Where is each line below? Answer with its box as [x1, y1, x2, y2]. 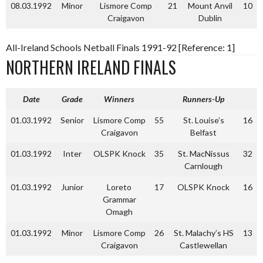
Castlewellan [180, 240, 227, 250]
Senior [60, 115, 84, 125]
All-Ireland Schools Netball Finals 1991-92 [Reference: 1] [6, 42, 235, 53]
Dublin [198, 13, 222, 23]
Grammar [102, 194, 136, 204]
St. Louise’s [183, 115, 224, 125]
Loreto [107, 182, 131, 192]
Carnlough [184, 161, 222, 171]
